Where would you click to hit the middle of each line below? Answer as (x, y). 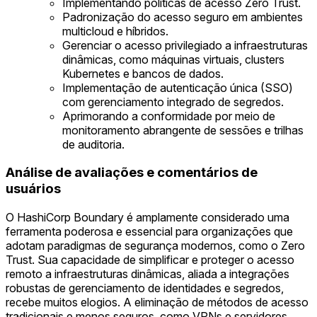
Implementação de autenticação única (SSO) (178, 87)
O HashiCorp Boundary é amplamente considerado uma (148, 218)
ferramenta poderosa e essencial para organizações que (149, 232)
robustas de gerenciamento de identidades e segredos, (145, 288)
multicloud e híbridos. (115, 31)
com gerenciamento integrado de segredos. (173, 102)
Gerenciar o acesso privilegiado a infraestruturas (185, 45)
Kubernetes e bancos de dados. (143, 73)
